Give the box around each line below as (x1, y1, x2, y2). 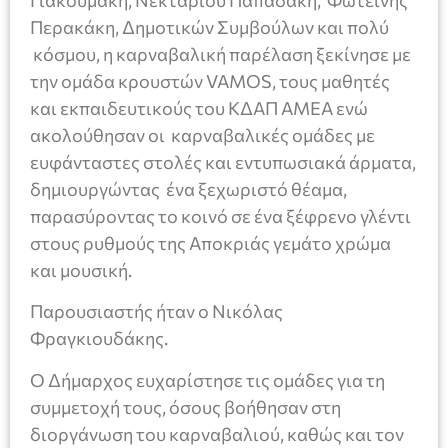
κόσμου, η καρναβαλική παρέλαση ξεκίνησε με (30, 42, 411, 65)
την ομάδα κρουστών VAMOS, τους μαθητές (30, 69, 390, 92)
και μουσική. (30, 258, 132, 281)
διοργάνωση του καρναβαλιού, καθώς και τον (30, 422, 404, 445)
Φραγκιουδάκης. (30, 327, 168, 350)
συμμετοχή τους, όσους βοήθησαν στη (30, 395, 341, 418)
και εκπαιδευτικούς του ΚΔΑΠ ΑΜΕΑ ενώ (30, 96, 368, 119)
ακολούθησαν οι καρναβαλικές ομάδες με (30, 123, 375, 146)
